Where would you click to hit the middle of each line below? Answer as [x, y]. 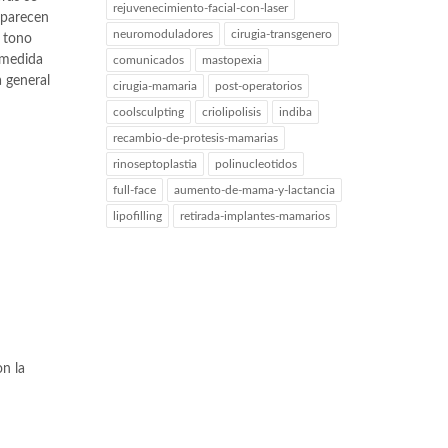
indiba [295, 112]
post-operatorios [258, 86]
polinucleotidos [256, 164]
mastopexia [232, 60]
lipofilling [137, 216]
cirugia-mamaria [155, 86]
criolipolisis [231, 112]
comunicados [148, 60]
